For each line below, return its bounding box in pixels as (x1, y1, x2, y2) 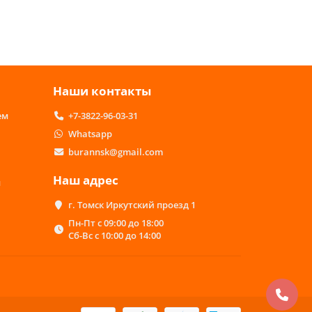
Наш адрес (53, 172, 118, 188)
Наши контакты (53, 83, 151, 99)
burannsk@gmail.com (68, 146, 163, 158)
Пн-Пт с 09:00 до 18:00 (68, 217, 164, 229)
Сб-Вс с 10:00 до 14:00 (68, 229, 161, 242)
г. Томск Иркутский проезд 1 (68, 198, 196, 211)
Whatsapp (68, 127, 112, 140)
